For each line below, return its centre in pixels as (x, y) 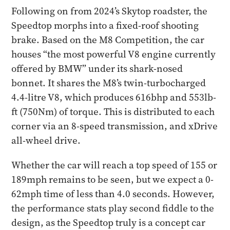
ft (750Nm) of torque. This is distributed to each (113, 112)
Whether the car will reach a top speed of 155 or (114, 165)
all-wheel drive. (46, 140)
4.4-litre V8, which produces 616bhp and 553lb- (114, 97)
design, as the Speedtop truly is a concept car (109, 223)
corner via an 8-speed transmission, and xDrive (115, 126)
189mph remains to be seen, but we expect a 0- (113, 179)
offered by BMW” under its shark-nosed (97, 69)
